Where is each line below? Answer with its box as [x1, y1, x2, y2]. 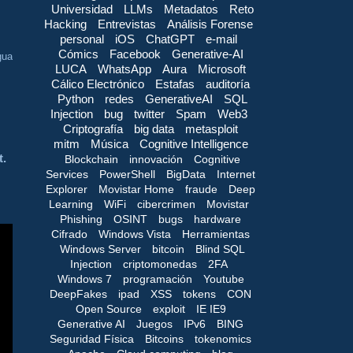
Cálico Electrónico [51, 76, 144, 91]
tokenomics [195, 332, 251, 345]
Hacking [44, 17, 87, 31]
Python [58, 91, 94, 106]
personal [60, 32, 104, 46]
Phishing [60, 212, 102, 225]
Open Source [75, 302, 142, 315]
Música [90, 136, 128, 150]
